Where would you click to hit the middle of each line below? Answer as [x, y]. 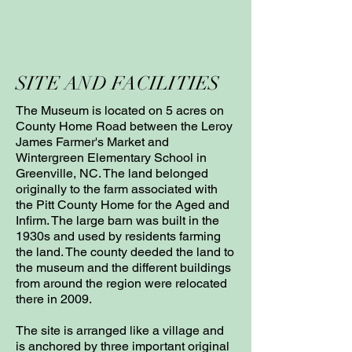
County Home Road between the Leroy [124, 126]
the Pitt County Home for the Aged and [123, 205]
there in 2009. [54, 299]
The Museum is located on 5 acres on [120, 110]
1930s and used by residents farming [118, 236]
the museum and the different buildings [123, 268]
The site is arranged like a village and [120, 330]
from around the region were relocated [121, 283]
